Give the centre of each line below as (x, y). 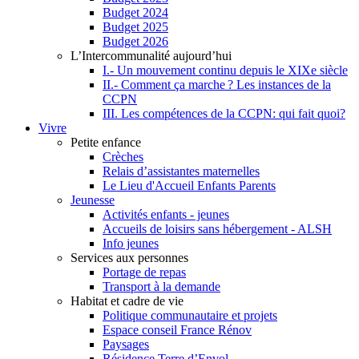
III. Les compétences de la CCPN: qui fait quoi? (224, 113)
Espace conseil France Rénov (177, 329)
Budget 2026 (135, 41)
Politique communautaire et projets (190, 315)
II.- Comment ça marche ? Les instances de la (217, 84)
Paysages (126, 344)
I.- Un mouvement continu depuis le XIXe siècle (225, 70)
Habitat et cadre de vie (127, 301)
